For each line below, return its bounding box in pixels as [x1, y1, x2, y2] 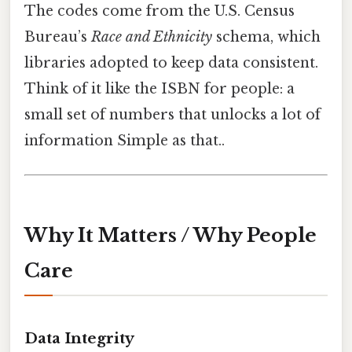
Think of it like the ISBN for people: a [24, 79, 295, 97]
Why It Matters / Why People [24, 223, 317, 247]
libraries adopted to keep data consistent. [24, 53, 318, 71]
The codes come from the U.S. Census [24, 2, 295, 20]
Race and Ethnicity [91, 27, 212, 46]
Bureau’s [24, 27, 91, 46]
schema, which [212, 27, 321, 46]
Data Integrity [24, 328, 134, 347]
